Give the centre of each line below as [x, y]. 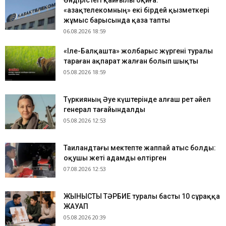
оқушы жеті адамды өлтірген [115, 158]
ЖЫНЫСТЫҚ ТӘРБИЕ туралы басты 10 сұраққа [142, 196]
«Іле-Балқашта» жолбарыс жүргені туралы [138, 51]
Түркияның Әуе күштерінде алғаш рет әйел [137, 99]
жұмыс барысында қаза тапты [117, 20]
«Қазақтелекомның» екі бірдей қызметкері [136, 10]
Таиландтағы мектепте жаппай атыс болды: [140, 148]
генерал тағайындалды [104, 109]
